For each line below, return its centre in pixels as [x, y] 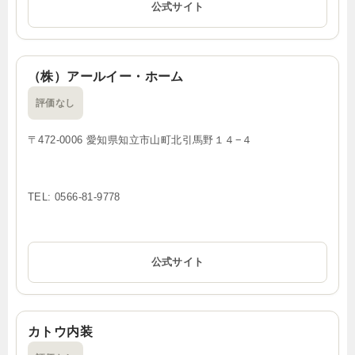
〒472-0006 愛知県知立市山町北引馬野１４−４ [140, 139]
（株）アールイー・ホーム [106, 76]
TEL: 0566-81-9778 [74, 197]
